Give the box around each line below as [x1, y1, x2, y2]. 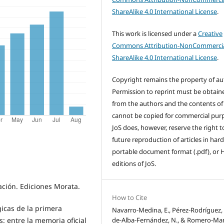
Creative [198, 28, 223, 38]
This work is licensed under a [112, 28, 198, 38]
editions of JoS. [112, 158, 156, 168]
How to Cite [112, 192, 147, 202]
